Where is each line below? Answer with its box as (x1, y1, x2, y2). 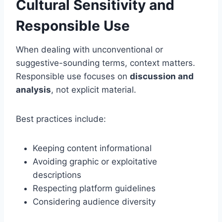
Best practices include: (16, 114, 106, 124)
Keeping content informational (33, 143, 152, 154)
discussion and (130, 71, 194, 82)
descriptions (33, 170, 81, 180)
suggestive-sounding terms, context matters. (16, 58, 195, 68)
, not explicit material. (51, 85, 136, 95)
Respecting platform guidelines (33, 183, 156, 194)
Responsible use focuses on (16, 71, 130, 82)
